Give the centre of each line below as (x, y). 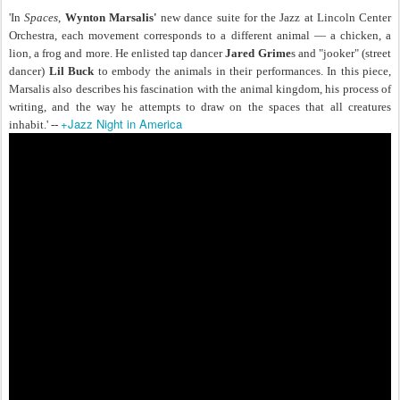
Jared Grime (258, 54)
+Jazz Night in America (121, 124)
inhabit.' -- (35, 125)
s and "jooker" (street (341, 54)
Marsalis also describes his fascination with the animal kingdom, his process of (200, 89)
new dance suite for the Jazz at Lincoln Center (274, 18)
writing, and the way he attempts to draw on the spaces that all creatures (200, 107)
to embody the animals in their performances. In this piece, (242, 71)
